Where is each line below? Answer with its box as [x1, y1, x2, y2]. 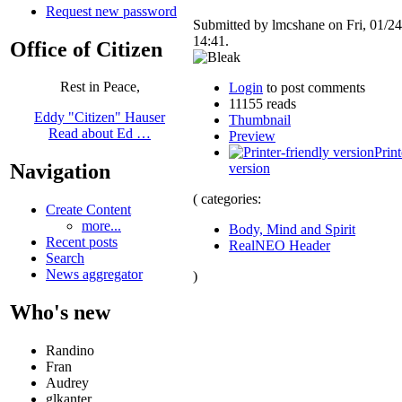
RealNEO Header [229, 237, 330, 253]
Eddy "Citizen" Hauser [34, 109, 165, 126]
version [229, 160, 270, 176]
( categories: [193, 190, 261, 206]
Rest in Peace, [59, 79, 140, 95]
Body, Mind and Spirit [229, 221, 355, 237]
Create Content [46, 202, 131, 218]
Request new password [46, 3, 177, 19]
